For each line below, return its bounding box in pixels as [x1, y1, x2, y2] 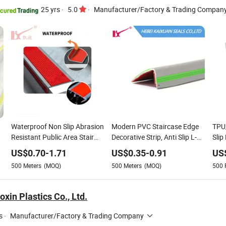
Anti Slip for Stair [11, 153, 63, 163]
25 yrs [41, 4, 60, 14]
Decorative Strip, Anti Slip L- [111, 132, 197, 142]
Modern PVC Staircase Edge [111, 122, 199, 131]
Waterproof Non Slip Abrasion [11, 122, 104, 131]
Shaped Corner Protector [111, 143, 189, 152]
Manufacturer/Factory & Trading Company [10, 211, 144, 220]
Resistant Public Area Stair [11, 132, 94, 142]
